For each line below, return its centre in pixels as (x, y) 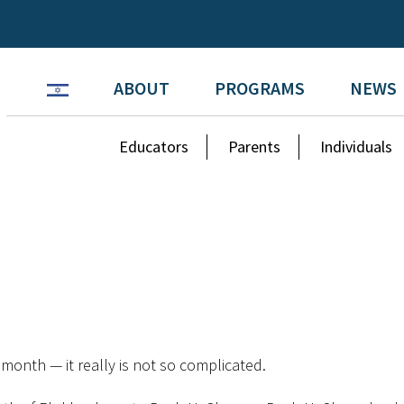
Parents (255, 147)
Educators (154, 147)
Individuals (357, 147)
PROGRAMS (259, 88)
